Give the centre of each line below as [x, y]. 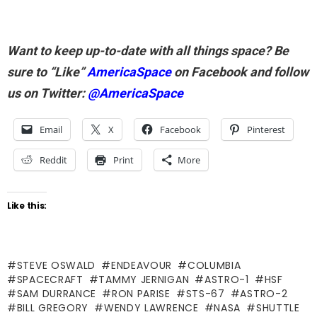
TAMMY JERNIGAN [144, 279]
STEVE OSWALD [56, 265]
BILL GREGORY [53, 307]
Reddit [53, 160]
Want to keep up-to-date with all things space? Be [148, 50]
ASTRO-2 [264, 293]
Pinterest [266, 129]
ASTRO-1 [226, 279]
